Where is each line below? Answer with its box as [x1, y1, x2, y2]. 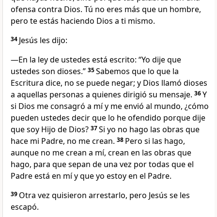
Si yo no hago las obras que [99, 124, 200, 135]
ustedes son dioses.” [11, 66, 86, 77]
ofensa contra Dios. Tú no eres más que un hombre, [11, 4, 201, 15]
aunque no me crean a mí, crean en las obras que [11, 147, 191, 158]
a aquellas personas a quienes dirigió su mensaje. [11, 89, 192, 100]
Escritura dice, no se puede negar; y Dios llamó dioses [11, 77, 207, 89]
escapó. [11, 201, 39, 213]
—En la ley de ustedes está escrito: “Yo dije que [11, 54, 181, 65]
